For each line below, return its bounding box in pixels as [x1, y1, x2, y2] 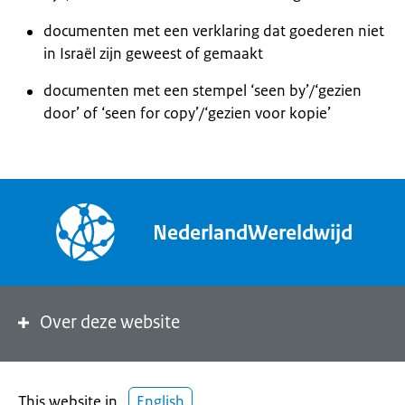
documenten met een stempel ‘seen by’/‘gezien [43, 80, 362, 100]
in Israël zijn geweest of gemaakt [43, 43, 263, 63]
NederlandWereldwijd [153, 219, 353, 246]
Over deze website [40, 311, 180, 334]
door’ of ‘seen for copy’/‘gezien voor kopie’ [43, 103, 331, 123]
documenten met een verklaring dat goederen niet [43, 21, 384, 41]
